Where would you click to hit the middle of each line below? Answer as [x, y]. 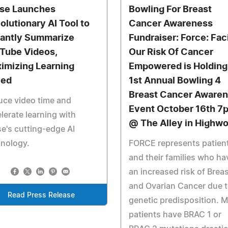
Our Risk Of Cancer [171, 52]
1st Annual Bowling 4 [175, 81]
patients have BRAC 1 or [175, 215]
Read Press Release [41, 195]
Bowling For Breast [170, 10]
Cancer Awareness [170, 24]
